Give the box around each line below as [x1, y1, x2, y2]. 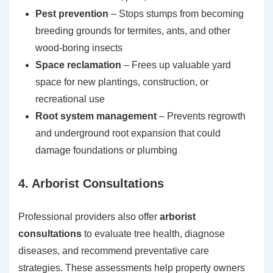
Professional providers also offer [18, 211, 160, 222]
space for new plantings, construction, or [35, 77, 208, 88]
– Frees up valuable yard [121, 60, 231, 71]
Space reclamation [35, 60, 121, 71]
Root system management [35, 111, 157, 122]
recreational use [35, 94, 105, 105]
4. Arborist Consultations [18, 177, 164, 191]
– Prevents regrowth [157, 111, 246, 122]
